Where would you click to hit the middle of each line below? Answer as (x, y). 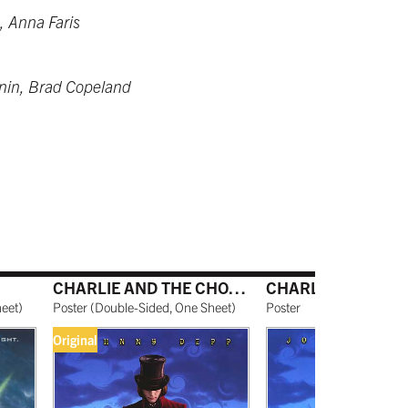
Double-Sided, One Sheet (163, 306)
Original (75, 339)
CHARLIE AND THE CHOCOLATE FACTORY (237, 287)
